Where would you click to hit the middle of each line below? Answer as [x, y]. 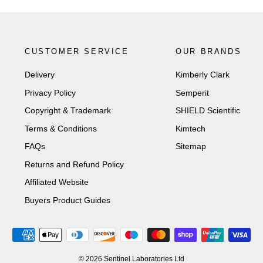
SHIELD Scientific [208, 110]
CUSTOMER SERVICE [77, 51]
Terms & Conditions [61, 128]
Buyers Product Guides [68, 200]
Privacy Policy [50, 92]
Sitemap [191, 146]
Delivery [40, 75]
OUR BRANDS [209, 51]
